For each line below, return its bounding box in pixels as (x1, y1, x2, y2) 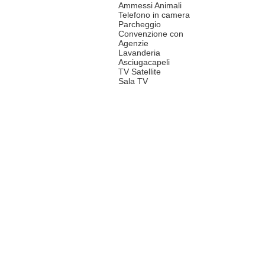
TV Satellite (118, 67, 161, 77)
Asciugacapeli (118, 57, 170, 67)
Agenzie (118, 38, 148, 49)
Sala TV (118, 76, 148, 86)
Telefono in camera (118, 10, 190, 20)
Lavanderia (118, 48, 160, 58)
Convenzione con (118, 29, 183, 39)
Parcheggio (118, 20, 161, 30)
